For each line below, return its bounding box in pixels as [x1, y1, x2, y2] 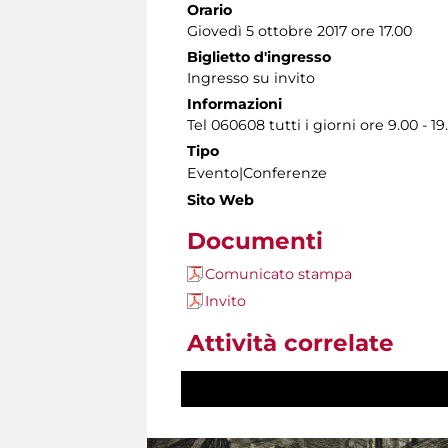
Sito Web [187, 191, 254, 210]
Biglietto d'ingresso [187, 48, 331, 67]
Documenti [187, 227, 323, 256]
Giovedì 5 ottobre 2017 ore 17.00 [187, 22, 412, 41]
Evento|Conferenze [187, 164, 327, 183]
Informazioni [187, 95, 282, 114]
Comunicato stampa [205, 265, 352, 284]
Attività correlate [187, 329, 394, 358]
